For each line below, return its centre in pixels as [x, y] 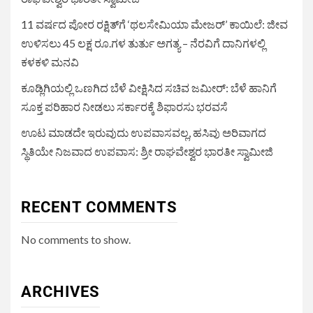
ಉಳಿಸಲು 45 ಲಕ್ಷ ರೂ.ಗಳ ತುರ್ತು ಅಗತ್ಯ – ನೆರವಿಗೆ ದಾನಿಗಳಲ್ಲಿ [143, 43]
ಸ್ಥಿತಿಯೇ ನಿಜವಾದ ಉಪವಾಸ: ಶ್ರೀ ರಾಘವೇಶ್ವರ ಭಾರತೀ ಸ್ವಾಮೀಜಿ [147, 152]
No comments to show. [76, 240]
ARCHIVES [60, 292]
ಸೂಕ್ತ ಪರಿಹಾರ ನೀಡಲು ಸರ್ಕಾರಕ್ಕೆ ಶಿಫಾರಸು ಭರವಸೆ [124, 107]
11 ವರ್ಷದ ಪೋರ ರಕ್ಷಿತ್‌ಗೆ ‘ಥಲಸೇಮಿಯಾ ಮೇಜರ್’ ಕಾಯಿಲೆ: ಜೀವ [154, 24]
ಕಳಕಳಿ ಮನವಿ [50, 62]
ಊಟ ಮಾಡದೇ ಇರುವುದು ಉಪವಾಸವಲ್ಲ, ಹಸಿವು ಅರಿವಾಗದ [144, 133]
